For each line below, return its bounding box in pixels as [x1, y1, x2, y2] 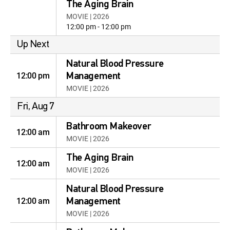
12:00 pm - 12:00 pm [66, 22, 131, 31]
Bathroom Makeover [66, 122, 151, 132]
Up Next [17, 40, 49, 50]
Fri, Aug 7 [17, 102, 54, 112]
